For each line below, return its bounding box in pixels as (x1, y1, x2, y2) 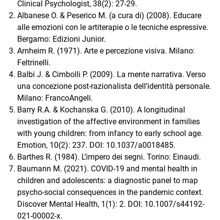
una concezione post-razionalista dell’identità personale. (17, 82, 211, 91)
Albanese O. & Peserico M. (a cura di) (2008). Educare (17, 11, 201, 21)
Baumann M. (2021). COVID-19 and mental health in (17, 164, 197, 174)
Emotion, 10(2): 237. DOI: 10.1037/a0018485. (17, 140, 175, 150)
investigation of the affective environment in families (17, 117, 200, 127)
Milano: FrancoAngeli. (17, 93, 93, 103)
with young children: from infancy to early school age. (17, 129, 203, 138)
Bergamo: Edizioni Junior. (17, 34, 106, 44)
